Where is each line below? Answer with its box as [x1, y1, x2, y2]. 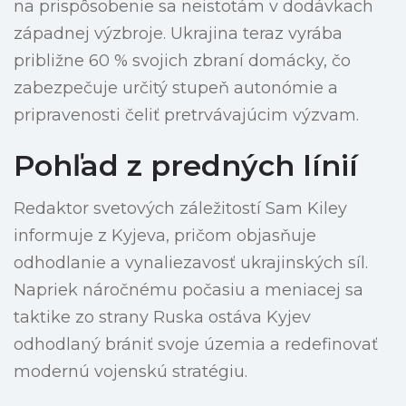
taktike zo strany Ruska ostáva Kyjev [14, 307, 311, 328]
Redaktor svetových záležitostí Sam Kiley [14, 198, 347, 219]
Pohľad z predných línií [14, 148, 358, 184]
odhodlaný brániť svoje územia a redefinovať [14, 334, 378, 355]
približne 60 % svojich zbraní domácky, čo [14, 51, 351, 72]
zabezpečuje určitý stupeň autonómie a [14, 78, 338, 99]
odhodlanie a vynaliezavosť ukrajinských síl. [14, 253, 368, 274]
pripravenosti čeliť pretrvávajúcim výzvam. [14, 105, 359, 126]
